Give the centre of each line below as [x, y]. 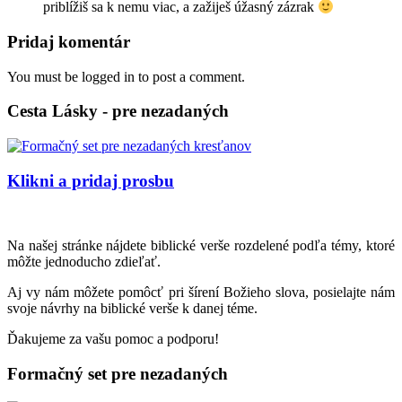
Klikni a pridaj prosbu [91, 180]
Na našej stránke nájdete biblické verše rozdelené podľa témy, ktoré [201, 246]
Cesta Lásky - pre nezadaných [118, 111]
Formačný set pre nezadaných [118, 374]
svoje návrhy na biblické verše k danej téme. [132, 309]
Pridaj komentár [69, 41]
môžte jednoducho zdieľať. [84, 262]
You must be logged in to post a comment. [126, 76]
